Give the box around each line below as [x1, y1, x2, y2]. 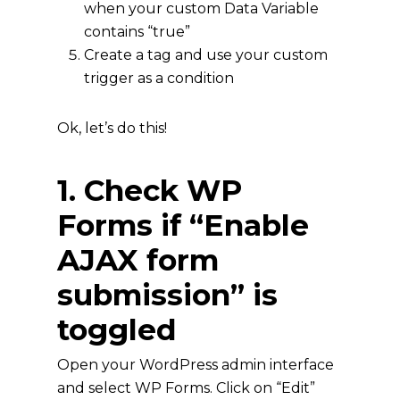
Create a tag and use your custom [84, 46, 328, 63]
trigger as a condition [84, 69, 234, 87]
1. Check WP [57, 171, 242, 208]
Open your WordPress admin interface [57, 355, 334, 373]
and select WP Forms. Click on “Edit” [57, 379, 315, 396]
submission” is [57, 276, 278, 312]
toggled [57, 311, 177, 347]
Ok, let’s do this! [57, 119, 167, 137]
